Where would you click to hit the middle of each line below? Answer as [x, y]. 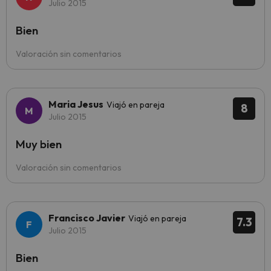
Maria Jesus [76, 104]
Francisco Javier [87, 218]
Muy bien [39, 144]
